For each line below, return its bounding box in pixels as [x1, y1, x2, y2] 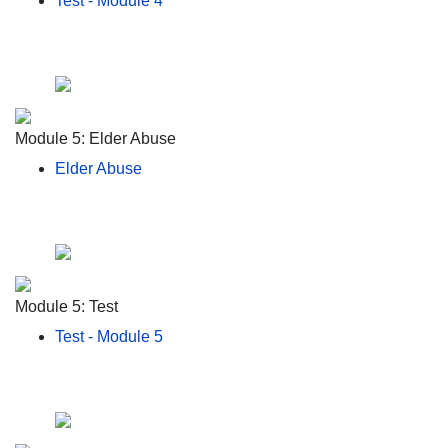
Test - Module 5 [55, 327, 163, 345]
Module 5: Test [15, 297, 118, 315]
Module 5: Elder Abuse [15, 129, 176, 147]
